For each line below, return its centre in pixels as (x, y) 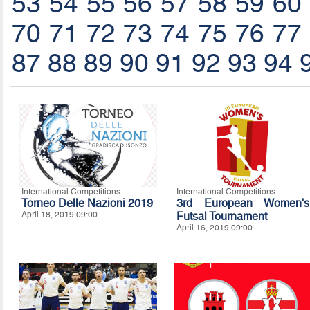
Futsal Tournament (221, 217)
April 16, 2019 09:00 (214, 228)
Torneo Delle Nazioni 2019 (87, 203)
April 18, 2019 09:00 (59, 215)
